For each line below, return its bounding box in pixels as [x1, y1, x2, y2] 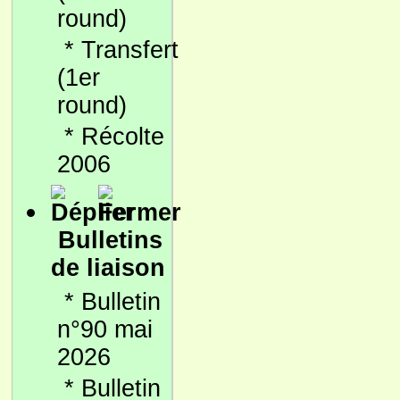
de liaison [51, 254, 165, 281]
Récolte [81, 123, 164, 150]
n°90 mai [57, 316, 153, 343]
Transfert [81, 37, 179, 63]
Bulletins [58, 227, 162, 254]
